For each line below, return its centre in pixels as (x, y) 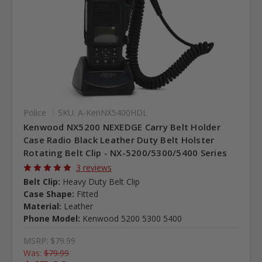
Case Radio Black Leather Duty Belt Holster (119, 140)
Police (35, 113)
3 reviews (94, 168)
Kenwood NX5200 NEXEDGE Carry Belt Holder (122, 127)
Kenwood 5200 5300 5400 (132, 219)
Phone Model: (51, 219)
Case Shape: (49, 194)
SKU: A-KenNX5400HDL (102, 113)
